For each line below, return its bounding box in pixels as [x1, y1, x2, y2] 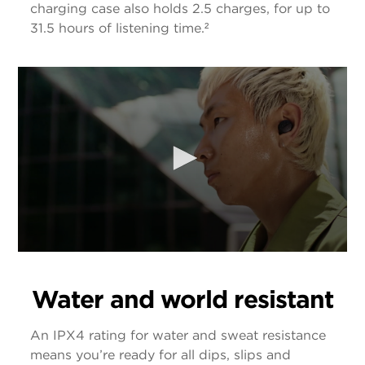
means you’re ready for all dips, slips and [30, 347, 291, 363]
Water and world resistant [32, 284, 333, 314]
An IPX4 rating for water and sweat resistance [30, 328, 326, 344]
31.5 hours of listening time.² [30, 20, 209, 36]
